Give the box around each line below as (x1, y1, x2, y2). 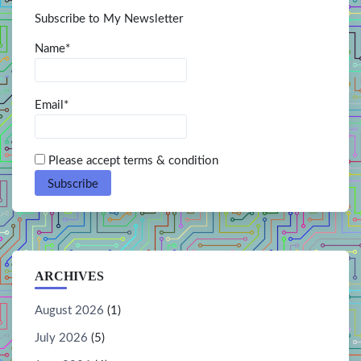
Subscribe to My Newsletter (35, 13, 183, 26)
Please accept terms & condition (45, 154, 218, 167)
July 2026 (35, 331, 88, 344)
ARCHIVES (35, 268, 104, 283)
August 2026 (35, 304, 104, 317)
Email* (35, 98, 68, 111)
